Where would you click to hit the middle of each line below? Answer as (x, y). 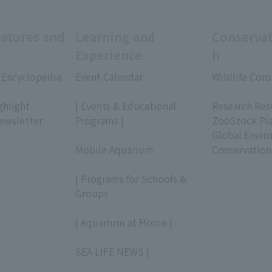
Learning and (115, 37)
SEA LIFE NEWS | (112, 251)
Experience (109, 55)
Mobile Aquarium (114, 149)
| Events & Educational (126, 106)
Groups (92, 193)
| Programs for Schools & (131, 178)
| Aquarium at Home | (124, 222)
